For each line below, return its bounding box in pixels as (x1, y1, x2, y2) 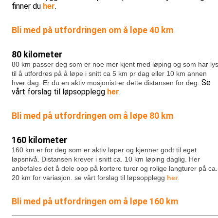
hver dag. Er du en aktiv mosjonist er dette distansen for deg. (12, 78, 200, 87)
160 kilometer (12, 134, 69, 145)
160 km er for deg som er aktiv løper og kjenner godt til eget (12, 145, 197, 154)
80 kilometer (12, 49, 64, 59)
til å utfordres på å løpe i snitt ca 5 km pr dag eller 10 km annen (12, 69, 207, 77)
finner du (12, 1, 41, 11)
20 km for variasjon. (12, 173, 74, 182)
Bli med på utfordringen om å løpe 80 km (12, 110, 173, 121)
